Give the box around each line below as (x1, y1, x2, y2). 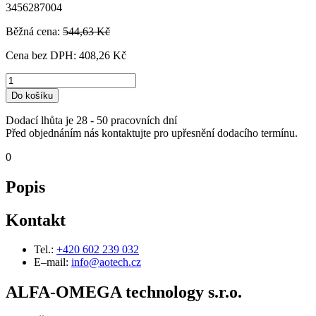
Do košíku (11, 90, 53, 101)
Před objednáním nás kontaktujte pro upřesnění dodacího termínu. (6, 126, 298, 139)
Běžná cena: (6, 25, 63, 37)
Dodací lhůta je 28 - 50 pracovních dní (6, 114, 177, 126)
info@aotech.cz (71, 256, 141, 269)
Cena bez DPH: (6, 49, 79, 61)
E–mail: (34, 256, 71, 269)
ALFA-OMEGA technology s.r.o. (6, 283, 242, 302)
